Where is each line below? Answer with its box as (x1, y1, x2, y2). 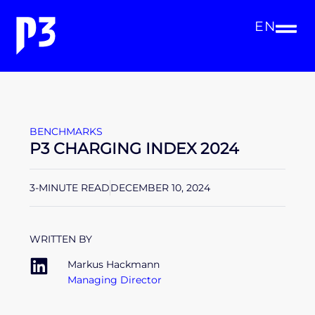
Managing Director (67, 274, 162, 287)
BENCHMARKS (30, 125, 103, 138)
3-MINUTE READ (30, 181, 110, 194)
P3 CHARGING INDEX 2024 (30, 139, 239, 158)
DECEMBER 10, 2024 (110, 181, 210, 194)
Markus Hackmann (67, 258, 160, 271)
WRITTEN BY (30, 233, 92, 245)
